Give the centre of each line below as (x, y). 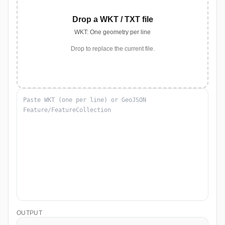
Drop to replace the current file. (113, 49)
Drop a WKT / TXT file (113, 19)
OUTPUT (29, 213)
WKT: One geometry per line (113, 32)
